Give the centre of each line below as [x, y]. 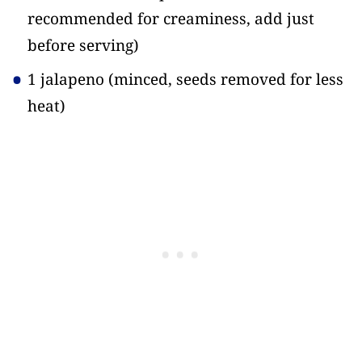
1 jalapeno [68, 80]
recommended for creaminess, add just [171, 18]
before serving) [83, 45]
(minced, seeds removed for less [226, 80]
